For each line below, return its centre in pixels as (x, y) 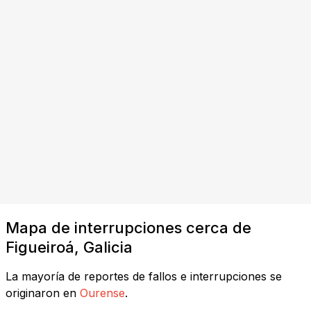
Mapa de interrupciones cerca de (128, 227)
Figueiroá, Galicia (69, 247)
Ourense (102, 293)
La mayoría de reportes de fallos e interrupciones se (144, 276)
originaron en (41, 293)
